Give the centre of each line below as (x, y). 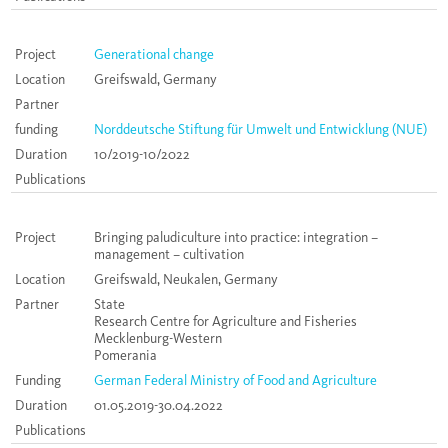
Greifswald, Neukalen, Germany (186, 280)
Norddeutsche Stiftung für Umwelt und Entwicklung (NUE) (260, 130)
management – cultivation (169, 255)
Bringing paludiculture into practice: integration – (236, 238)
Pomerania (125, 356)
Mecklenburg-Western (158, 339)
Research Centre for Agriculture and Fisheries (225, 322)
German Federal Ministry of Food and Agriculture (235, 381)
